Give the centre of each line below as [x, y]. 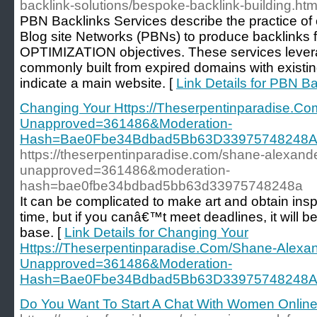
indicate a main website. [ [98, 83]
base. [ [42, 232]
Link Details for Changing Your [156, 232]
